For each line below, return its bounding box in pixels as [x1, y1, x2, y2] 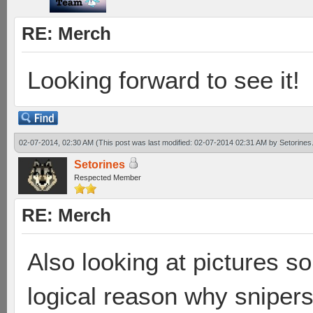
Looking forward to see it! [27, 66, 300, 94]
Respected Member [74, 173, 141, 182]
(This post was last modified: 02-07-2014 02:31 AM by [96, 138, 279, 147]
